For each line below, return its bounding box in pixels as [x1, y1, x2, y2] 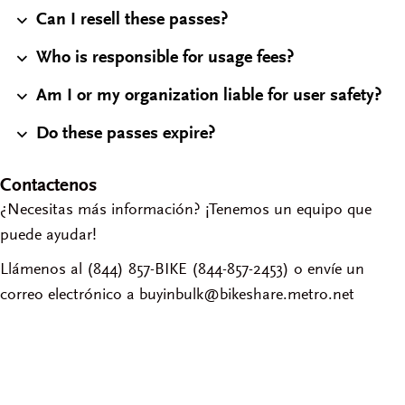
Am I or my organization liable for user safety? [36, 87, 381, 106]
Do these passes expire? [36, 125, 215, 144]
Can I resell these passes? [36, 11, 228, 30]
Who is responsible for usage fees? [36, 49, 294, 68]
